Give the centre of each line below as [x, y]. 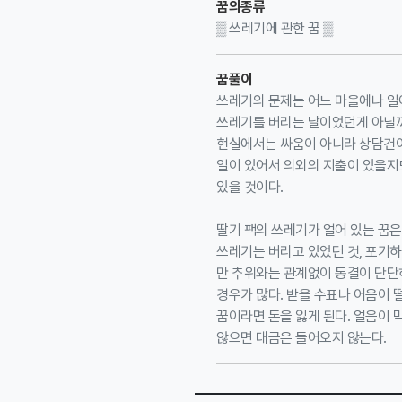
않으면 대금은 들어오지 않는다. [301, 338]
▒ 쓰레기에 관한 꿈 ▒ [275, 28]
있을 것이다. [250, 187]
